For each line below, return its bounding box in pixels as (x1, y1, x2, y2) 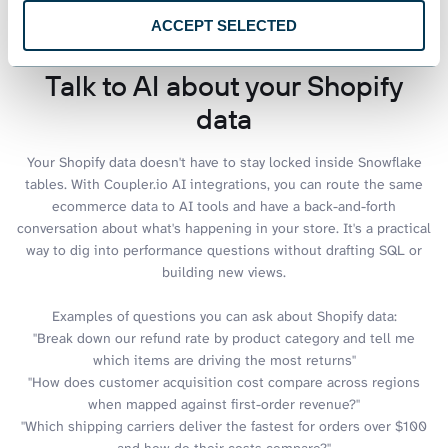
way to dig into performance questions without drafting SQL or (26, 241, 422, 260)
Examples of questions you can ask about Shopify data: (51, 307, 397, 326)
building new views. (162, 263, 286, 282)
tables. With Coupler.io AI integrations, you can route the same (25, 175, 423, 194)
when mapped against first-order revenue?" (88, 395, 360, 414)
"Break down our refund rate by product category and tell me (33, 329, 415, 348)
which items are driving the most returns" (92, 351, 356, 370)
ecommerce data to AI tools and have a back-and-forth (52, 197, 396, 216)
